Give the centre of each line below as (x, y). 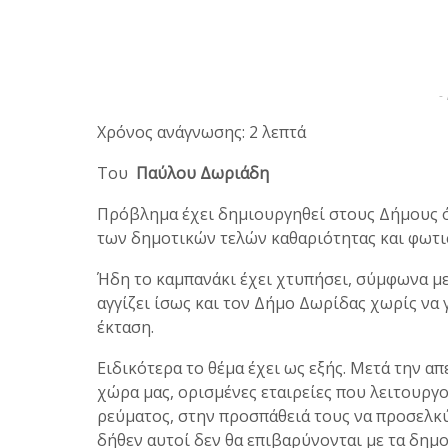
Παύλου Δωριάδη (202, 173)
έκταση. (125, 327)
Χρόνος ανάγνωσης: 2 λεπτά (201, 132)
